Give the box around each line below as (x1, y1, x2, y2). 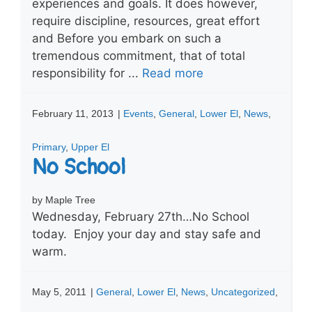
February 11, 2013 (32, 107, 114, 119)
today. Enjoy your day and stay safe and (32, 226, 261, 241)
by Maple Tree (32, 194, 95, 205)
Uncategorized (211, 286, 275, 297)
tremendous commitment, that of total (32, 48, 245, 63)
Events (123, 107, 153, 119)
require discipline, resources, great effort (32, 13, 260, 28)
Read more (142, 65, 203, 80)
